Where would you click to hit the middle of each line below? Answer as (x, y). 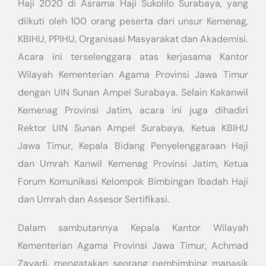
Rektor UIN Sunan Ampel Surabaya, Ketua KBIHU (133, 128)
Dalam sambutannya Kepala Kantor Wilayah (133, 228)
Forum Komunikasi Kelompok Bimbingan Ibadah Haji (133, 181)
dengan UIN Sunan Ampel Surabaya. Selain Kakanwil (133, 92)
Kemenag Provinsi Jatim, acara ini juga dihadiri (133, 110)
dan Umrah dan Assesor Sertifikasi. (94, 199)
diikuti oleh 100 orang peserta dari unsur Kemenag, (133, 21)
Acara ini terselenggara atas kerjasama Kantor (133, 57)
